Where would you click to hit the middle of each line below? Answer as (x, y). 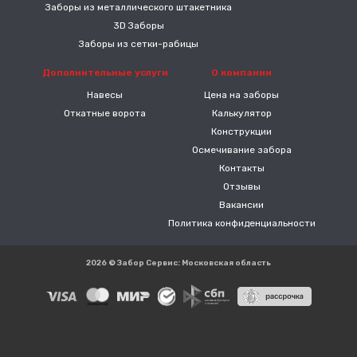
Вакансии (241, 204)
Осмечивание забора (241, 149)
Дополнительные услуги (105, 72)
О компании (241, 72)
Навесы (105, 94)
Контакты (241, 168)
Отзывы (241, 186)
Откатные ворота (105, 113)
